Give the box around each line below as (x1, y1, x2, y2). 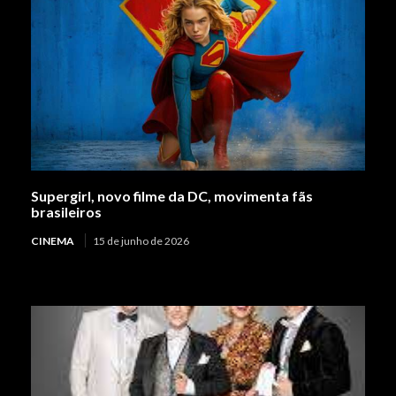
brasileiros (31, 202, 102, 220)
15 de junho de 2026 (93, 233, 189, 247)
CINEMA (31, 233, 74, 247)
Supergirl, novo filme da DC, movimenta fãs (31, 187, 313, 204)
